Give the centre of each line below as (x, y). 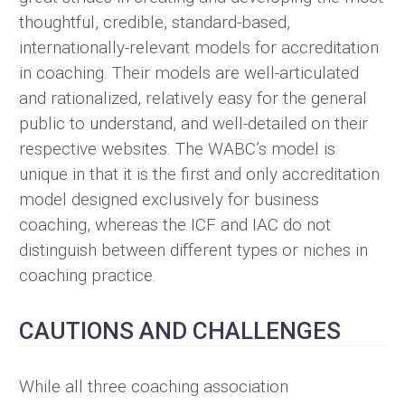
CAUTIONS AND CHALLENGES (180, 330)
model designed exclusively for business (169, 199)
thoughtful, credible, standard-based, (155, 22)
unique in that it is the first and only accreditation (199, 174)
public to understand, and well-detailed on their (193, 123)
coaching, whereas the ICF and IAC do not (175, 224)
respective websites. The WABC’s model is (177, 148)
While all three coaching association (154, 387)
